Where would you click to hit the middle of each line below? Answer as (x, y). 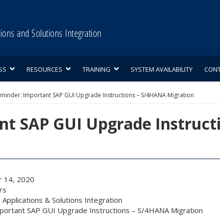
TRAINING (96, 69)
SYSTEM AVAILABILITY (162, 69)
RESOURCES (44, 69)
